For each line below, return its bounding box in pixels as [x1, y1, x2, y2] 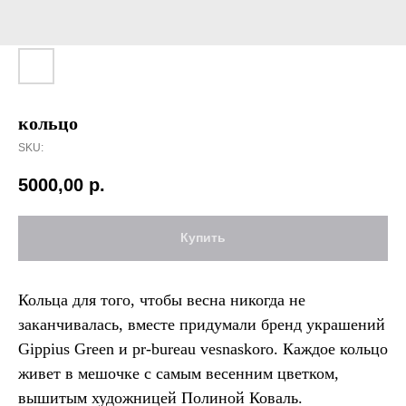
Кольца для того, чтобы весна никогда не [18, 290, 305, 309]
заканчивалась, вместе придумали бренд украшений [18, 314, 385, 333]
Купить [180, 230, 226, 246]
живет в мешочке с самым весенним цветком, [18, 363, 339, 382]
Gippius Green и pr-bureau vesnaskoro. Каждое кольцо [18, 339, 388, 358]
